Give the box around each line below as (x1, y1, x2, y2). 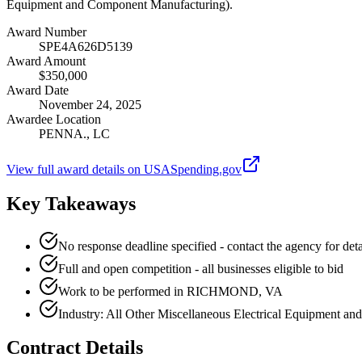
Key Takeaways (6, 192, 136, 214)
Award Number (6, 24, 86, 39)
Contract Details (6, 337, 143, 359)
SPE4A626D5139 (39, 39, 133, 53)
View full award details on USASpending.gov (6, 162, 242, 176)
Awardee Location (6, 112, 101, 126)
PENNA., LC (39, 126, 110, 141)
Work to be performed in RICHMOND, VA (58, 284, 283, 298)
